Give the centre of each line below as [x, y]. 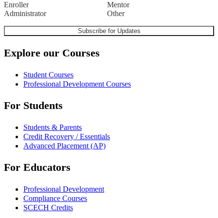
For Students [33, 106]
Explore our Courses [52, 53]
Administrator [25, 14]
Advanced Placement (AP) [64, 146]
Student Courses [48, 75]
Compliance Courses [55, 199]
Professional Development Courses [77, 84]
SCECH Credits [48, 208]
